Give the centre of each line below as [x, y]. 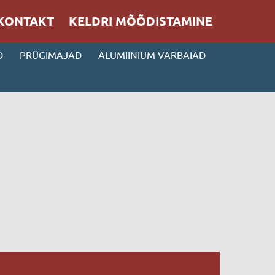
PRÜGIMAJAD [51, 55]
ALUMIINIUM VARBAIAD [152, 55]
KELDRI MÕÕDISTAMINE [141, 21]
